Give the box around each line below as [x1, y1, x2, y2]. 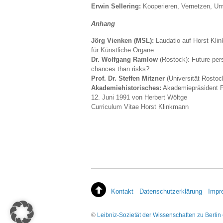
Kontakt [111, 188, 133, 196]
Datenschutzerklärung [139, 188, 202, 196]
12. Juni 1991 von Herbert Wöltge [91, 94, 187, 102]
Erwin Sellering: [91, 2, 141, 10]
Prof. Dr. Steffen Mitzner [91, 75, 165, 83]
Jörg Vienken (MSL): [91, 37, 154, 45]
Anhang [91, 19, 115, 27]
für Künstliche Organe [91, 46, 154, 54]
